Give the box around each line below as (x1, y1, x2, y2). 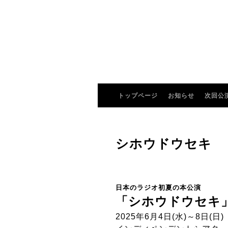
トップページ (118, 92, 158, 99)
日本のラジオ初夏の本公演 (116, 184, 201, 191)
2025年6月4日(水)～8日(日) (116, 212, 224, 221)
